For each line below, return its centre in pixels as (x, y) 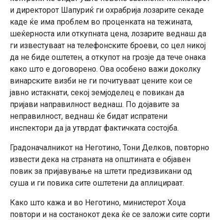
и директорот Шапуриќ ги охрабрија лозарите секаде (107, 10)
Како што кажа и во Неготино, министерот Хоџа (98, 203)
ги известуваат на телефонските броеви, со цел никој (108, 45)
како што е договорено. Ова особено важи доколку (105, 69)
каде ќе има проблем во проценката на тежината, (101, 22)
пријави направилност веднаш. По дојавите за (95, 104)
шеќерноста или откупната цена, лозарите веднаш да (108, 34)
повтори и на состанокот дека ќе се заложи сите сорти (110, 214)
